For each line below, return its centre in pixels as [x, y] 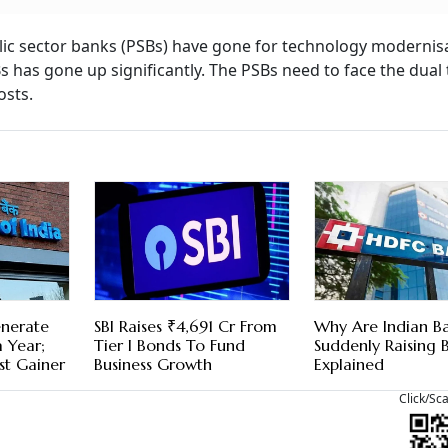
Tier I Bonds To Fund [169, 345]
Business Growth [152, 364]
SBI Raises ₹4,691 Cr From [185, 326]
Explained [349, 364]
